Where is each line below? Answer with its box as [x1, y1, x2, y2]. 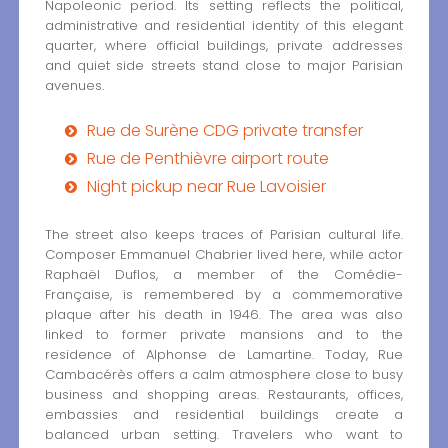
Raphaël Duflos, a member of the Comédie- [44, 264, 404, 284]
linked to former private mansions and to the [44, 324, 404, 344]
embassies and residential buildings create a [44, 404, 404, 424]
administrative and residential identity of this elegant [44, 15, 404, 35]
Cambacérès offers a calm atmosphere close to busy [44, 364, 404, 384]
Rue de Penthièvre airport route [86, 146, 329, 170]
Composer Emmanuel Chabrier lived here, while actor [44, 244, 404, 264]
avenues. [44, 75, 104, 95]
